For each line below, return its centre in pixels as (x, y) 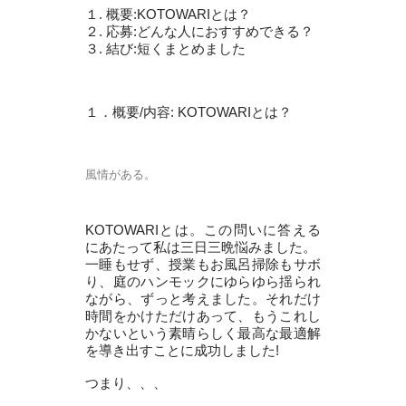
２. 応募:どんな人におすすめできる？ (199, 31)
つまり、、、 (126, 382)
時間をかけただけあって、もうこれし (203, 315)
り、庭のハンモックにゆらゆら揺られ (203, 281)
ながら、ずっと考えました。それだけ (203, 298)
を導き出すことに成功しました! (182, 350)
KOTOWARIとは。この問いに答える (203, 229)
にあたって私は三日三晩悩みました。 (201, 246)
